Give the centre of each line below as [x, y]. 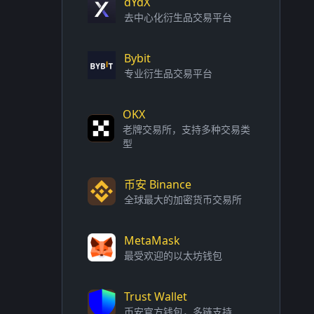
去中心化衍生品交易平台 [178, 17]
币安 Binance [158, 184]
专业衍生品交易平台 [168, 73]
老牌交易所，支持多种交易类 [187, 129]
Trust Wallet [156, 296]
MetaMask [152, 240]
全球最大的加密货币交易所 [183, 199]
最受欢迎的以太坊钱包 [173, 255]
